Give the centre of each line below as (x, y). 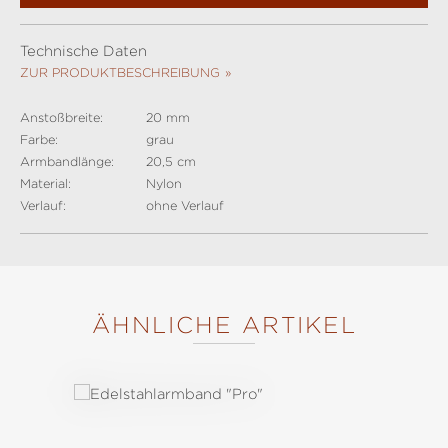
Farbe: (39, 139)
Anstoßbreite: (61, 117)
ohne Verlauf (185, 205)
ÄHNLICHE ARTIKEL (224, 325)
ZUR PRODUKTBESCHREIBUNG (120, 72)
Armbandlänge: (67, 161)
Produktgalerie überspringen (149, 353)
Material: (45, 183)
